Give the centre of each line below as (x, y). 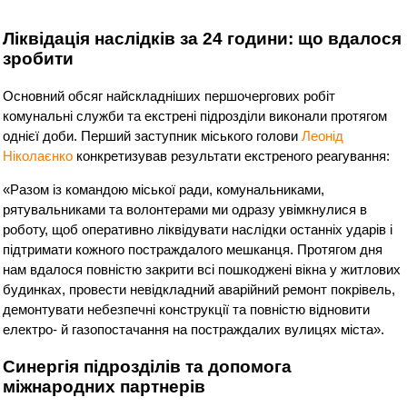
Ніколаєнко (38, 155)
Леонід (323, 135)
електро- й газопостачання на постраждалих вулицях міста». (194, 329)
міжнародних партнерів (104, 386)
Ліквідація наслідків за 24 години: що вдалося (203, 39)
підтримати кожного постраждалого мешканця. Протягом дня (193, 249)
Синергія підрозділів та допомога (148, 366)
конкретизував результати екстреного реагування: (232, 155)
